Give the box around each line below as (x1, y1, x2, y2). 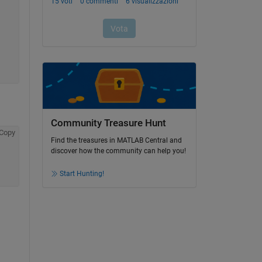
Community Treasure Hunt (50, 117, 166, 129)
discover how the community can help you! (50, 147, 186, 156)
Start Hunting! (59, 170, 104, 178)
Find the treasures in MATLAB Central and (50, 136, 182, 145)
